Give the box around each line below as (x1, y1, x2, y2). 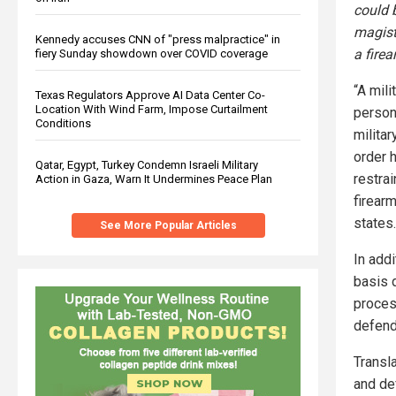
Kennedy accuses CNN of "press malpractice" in (35, 32, 280, 46)
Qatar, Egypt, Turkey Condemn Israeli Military (35, 157, 258, 171)
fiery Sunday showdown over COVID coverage (35, 46, 268, 60)
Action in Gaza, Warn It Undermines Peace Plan (35, 171, 272, 186)
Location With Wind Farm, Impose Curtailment (35, 102, 268, 116)
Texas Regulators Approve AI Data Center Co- (35, 88, 265, 102)
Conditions (35, 116, 91, 130)
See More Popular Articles (99, 218, 237, 232)
